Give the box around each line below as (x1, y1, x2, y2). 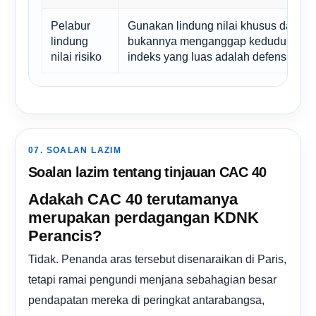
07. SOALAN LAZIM (28, 145, 122, 154)
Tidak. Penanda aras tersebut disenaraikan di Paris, (28, 252, 286, 265)
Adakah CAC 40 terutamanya (28, 190, 238, 208)
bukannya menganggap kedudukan (128, 34, 305, 47)
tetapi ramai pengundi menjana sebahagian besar (28, 272, 276, 286)
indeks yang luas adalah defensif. (128, 49, 295, 63)
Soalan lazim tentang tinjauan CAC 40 (28, 164, 267, 180)
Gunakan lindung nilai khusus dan (128, 18, 298, 32)
